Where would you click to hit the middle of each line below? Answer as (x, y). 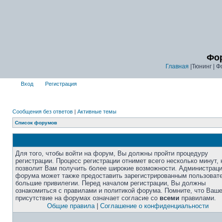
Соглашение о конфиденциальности (154, 206)
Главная (177, 66)
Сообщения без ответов (43, 111)
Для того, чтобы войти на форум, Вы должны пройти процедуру (112, 153)
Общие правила (71, 206)
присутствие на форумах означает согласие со (87, 198)
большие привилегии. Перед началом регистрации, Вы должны (111, 183)
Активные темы (97, 111)
